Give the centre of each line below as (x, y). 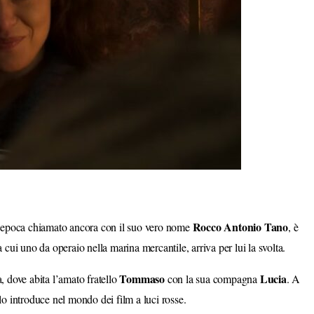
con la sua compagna (212, 278)
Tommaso (142, 278)
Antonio (243, 226)
